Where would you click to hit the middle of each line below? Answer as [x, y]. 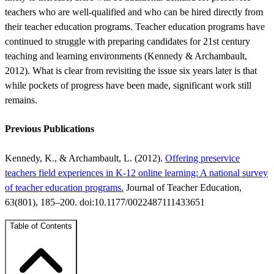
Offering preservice [202, 158]
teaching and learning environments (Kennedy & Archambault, [126, 56]
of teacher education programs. [64, 188]
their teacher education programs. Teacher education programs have [135, 26]
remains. [21, 100]
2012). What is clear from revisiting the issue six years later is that [131, 70]
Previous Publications [50, 129]
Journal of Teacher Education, [183, 188]
